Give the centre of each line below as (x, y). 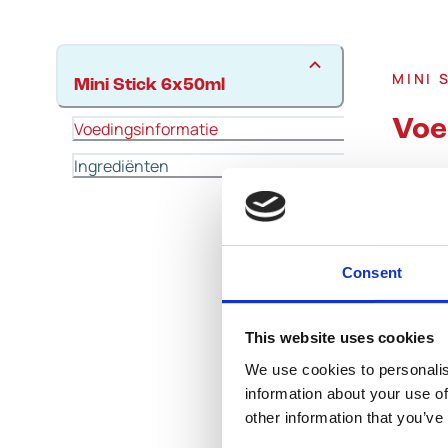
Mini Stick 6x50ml (149, 84)
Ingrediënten (121, 165)
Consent (372, 272)
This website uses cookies (339, 338)
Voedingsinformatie (146, 128)
